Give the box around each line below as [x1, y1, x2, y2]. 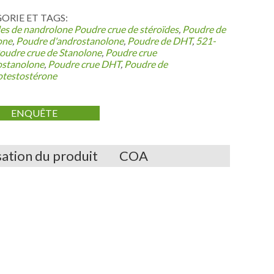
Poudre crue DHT [47, 58, 120, 70]
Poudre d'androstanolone [15, 35, 124, 46]
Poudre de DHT [127, 35, 192, 46]
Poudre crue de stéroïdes [73, 23, 179, 35]
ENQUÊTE [11, 107, 58, 119]
